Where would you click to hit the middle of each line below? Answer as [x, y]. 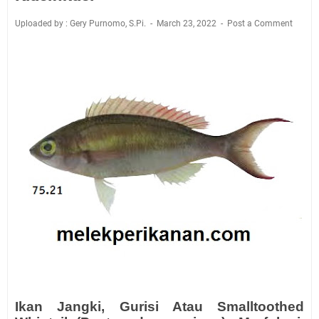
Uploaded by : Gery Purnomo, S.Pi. [82, 23]
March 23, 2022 [188, 23]
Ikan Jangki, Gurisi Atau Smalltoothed [159, 307]
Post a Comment [260, 23]
